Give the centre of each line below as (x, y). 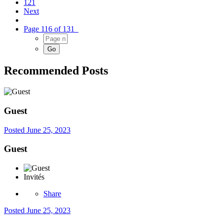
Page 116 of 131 (51, 29)
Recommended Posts (56, 71)
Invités (34, 177)
